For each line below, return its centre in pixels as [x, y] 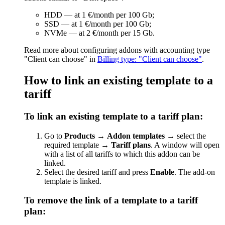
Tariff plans [131, 145]
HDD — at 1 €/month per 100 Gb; [99, 15]
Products [80, 136]
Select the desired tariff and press [97, 172]
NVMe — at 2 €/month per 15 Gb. [99, 33]
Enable [162, 172]
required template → [78, 145]
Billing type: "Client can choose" [150, 59]
